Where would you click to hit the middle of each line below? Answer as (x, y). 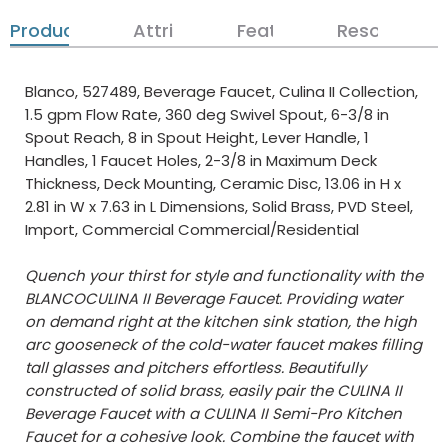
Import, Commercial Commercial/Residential (192, 229)
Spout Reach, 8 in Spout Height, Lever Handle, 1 (197, 137)
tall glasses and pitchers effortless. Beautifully (195, 367)
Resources (383, 30)
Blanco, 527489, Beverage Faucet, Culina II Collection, (221, 91)
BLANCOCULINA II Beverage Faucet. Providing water (214, 298)
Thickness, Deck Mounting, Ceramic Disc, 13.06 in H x (213, 183)
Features (277, 30)
